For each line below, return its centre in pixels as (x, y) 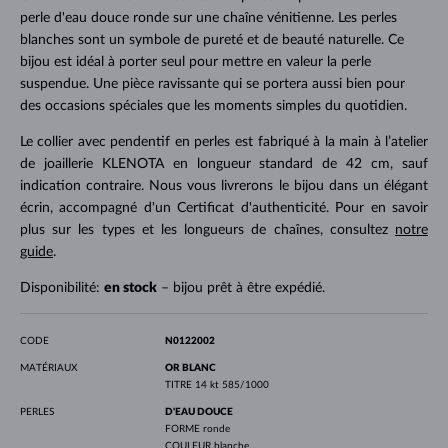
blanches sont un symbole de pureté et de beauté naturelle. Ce (211, 39)
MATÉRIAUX (48, 367)
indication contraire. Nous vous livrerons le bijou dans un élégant (224, 185)
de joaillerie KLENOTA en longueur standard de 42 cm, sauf (224, 163)
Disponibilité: (61, 287)
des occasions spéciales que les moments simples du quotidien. (213, 105)
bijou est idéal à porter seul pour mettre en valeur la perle (195, 61)
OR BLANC (190, 367)
